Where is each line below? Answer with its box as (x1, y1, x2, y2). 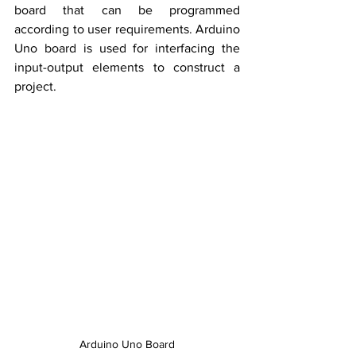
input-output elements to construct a (14, 60, 240, 74)
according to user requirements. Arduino (14, 21, 240, 36)
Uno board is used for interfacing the (14, 41, 240, 55)
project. (14, 79, 60, 93)
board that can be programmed (14, 2, 240, 17)
